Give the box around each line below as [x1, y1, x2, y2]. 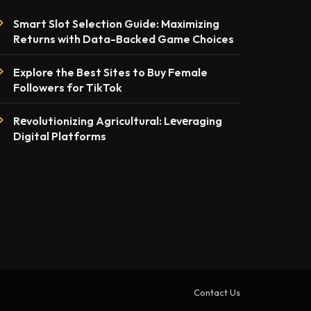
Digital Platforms [13, 129, 107, 143]
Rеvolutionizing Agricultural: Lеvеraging [13, 114, 223, 128]
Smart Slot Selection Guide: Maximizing [13, 17, 220, 31]
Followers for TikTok [13, 81, 123, 94]
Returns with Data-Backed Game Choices [13, 32, 235, 46]
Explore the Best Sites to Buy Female [13, 65, 208, 79]
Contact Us [194, 286, 240, 298]
